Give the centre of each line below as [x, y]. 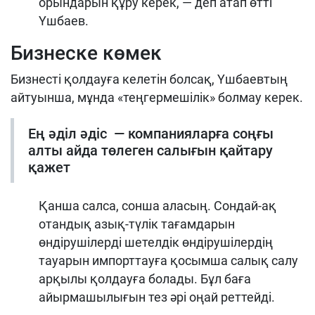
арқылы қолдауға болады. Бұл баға [145, 278]
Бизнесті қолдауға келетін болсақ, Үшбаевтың [149, 79]
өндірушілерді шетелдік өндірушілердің [156, 242]
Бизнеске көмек [86, 53]
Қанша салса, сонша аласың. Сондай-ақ [157, 205]
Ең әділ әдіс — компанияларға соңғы [151, 133]
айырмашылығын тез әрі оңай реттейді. [157, 297]
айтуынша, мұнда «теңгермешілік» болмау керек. [157, 97]
